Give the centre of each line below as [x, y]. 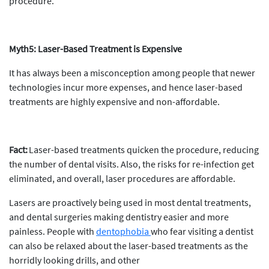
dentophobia [123, 231]
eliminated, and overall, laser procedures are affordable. [123, 178]
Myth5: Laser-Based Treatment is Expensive [95, 49]
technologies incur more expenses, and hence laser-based [126, 87]
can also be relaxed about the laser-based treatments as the [128, 246]
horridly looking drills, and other [74, 260]
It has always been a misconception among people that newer [132, 73]
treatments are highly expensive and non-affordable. [114, 101]
